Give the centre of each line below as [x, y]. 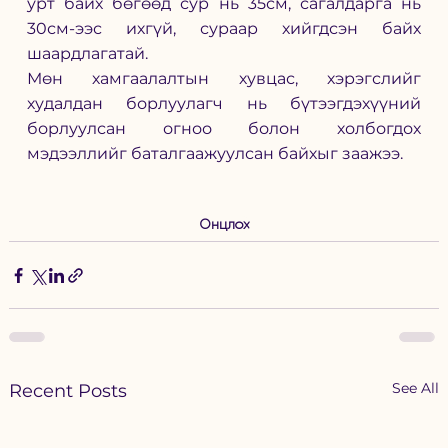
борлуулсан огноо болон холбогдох [224, 129]
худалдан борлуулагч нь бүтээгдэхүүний [224, 104]
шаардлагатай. [87, 54]
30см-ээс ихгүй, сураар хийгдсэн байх [224, 29]
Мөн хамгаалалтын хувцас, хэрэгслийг [224, 79]
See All [416, 388]
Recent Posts [67, 391]
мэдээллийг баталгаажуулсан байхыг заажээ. [214, 154]
